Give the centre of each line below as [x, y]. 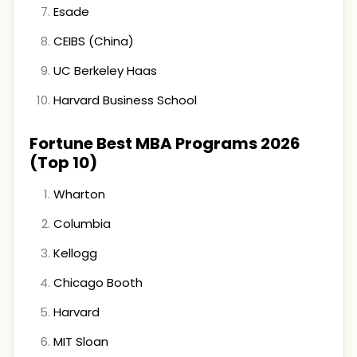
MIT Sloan [81, 341]
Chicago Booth [98, 282]
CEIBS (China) [94, 41]
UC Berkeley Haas [105, 71]
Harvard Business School [125, 100]
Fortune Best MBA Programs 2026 [165, 143]
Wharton [79, 194]
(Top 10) [63, 163]
